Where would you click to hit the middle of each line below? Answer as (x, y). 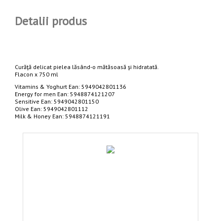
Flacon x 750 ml (37, 74)
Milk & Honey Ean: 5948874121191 (62, 116)
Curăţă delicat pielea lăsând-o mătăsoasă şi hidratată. (87, 67)
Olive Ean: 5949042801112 (52, 109)
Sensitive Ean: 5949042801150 (57, 101)
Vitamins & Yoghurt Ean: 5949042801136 (71, 87)
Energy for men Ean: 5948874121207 (65, 94)
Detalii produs (51, 21)
